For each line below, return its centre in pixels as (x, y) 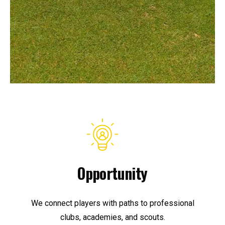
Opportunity (113, 173)
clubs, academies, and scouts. (113, 217)
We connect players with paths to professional (113, 203)
